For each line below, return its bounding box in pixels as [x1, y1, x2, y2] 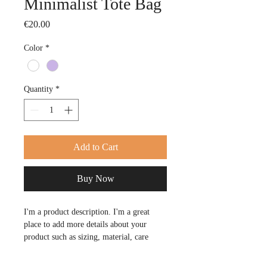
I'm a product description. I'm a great [24, 207, 152, 217]
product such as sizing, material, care [24, 232, 151, 242]
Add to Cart [73, 142, 118, 153]
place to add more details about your [24, 220, 149, 229]
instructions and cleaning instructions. [24, 245, 151, 254]
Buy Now [76, 173, 114, 184]
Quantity [24, 85, 53, 94]
